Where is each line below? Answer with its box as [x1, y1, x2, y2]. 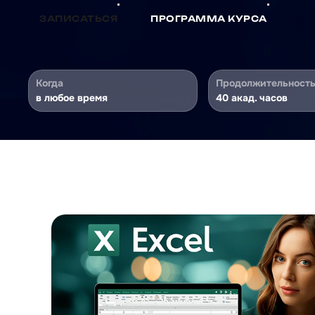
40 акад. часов [215, 91, 288, 104]
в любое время [36, 91, 108, 104]
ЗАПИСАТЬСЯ [39, 13, 117, 24]
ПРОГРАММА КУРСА [150, 13, 267, 24]
